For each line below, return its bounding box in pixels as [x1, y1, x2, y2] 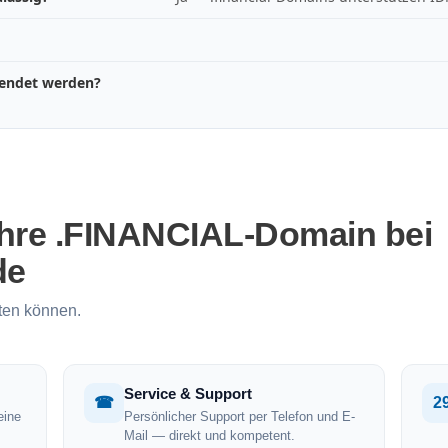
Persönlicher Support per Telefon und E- [123, 409, 355, 424]
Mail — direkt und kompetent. [123, 428, 295, 443]
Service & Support [123, 385, 252, 402]
